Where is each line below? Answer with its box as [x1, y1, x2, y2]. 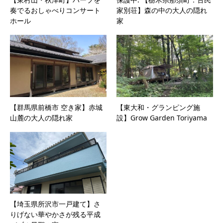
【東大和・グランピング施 [116, 102, 200, 112]
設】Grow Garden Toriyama [116, 112, 207, 122]
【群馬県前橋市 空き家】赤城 [10, 102, 103, 112]
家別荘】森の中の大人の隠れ [116, 5, 207, 15]
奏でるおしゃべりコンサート [10, 5, 101, 15]
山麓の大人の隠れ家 [10, 112, 73, 122]
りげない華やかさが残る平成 [10, 210, 101, 220]
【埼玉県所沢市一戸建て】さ [10, 199, 101, 209]
